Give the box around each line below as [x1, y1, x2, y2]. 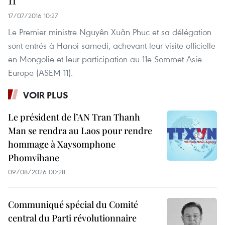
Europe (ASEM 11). [8, 67, 73, 79]
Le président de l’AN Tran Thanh [8, 111, 140, 124]
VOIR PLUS [23, 89, 68, 101]
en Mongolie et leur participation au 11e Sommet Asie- [8, 53, 204, 65]
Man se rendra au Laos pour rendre [8, 125, 152, 137]
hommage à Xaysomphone [8, 138, 116, 151]
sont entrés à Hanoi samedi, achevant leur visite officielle [8, 40, 215, 52]
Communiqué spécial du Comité [8, 198, 138, 211]
